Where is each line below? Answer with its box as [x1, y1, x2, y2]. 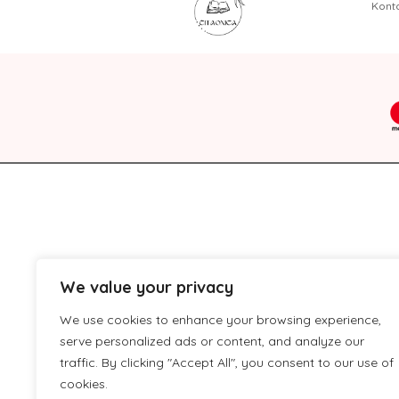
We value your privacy [60, 277, 233, 297]
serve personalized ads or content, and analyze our [60, 333, 364, 349]
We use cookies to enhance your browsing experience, [60, 312, 381, 328]
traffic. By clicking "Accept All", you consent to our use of [60, 354, 394, 370]
